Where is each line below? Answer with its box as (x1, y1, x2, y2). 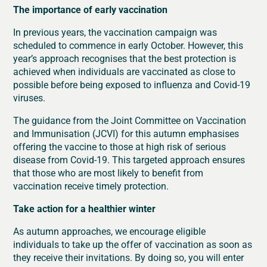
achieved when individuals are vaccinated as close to (13, 65, 236, 78)
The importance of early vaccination (13, 3, 168, 16)
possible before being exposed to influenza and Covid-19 (13, 78, 251, 91)
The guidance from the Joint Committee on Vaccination (13, 114, 247, 127)
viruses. (13, 91, 46, 104)
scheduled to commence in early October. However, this (13, 39, 244, 52)
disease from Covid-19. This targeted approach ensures (13, 153, 246, 166)
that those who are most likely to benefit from (13, 166, 204, 179)
